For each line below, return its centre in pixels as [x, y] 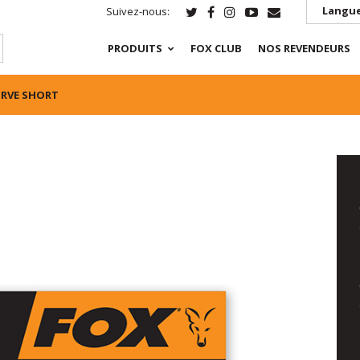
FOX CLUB [217, 48]
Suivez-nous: [138, 11]
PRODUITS [135, 48]
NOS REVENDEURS [305, 48]
